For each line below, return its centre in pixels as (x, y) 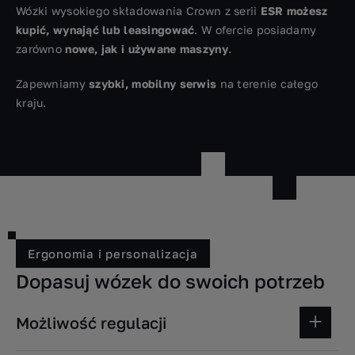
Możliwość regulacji (91, 323)
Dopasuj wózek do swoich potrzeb (170, 281)
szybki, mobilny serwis (153, 84)
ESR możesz (294, 11)
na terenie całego (267, 84)
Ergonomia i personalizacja (113, 254)
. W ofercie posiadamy (256, 30)
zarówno (41, 49)
